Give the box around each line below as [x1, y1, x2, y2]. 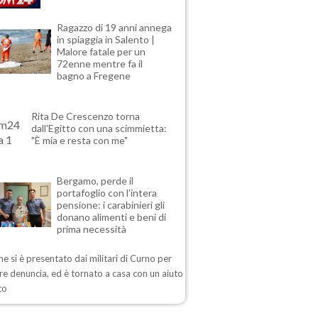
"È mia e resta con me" [31, 134, 128, 147]
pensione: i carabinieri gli [57, 199, 165, 212]
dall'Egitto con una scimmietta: [31, 122, 168, 135]
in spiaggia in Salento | [57, 33, 155, 46]
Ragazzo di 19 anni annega [57, 21, 172, 34]
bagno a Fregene [57, 70, 131, 82]
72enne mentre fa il [57, 57, 143, 70]
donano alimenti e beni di [57, 211, 167, 224]
